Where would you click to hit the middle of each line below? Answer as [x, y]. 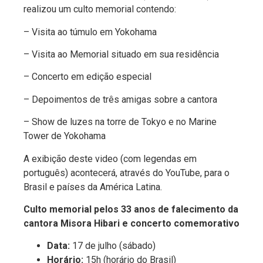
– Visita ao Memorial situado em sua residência [121, 54]
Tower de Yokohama [65, 136]
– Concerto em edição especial [87, 77]
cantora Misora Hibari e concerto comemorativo [131, 223]
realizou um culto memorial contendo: [100, 9]
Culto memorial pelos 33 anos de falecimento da [131, 209]
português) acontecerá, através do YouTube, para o [127, 173]
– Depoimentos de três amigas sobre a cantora [120, 99]
